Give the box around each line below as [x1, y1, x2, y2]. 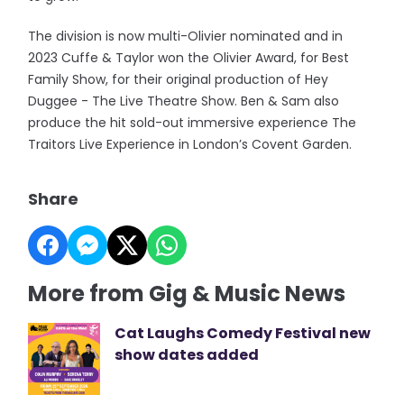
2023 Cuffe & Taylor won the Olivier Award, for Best [28, 49, 350, 68]
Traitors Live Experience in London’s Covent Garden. [28, 135, 353, 154]
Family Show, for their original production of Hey [28, 70, 329, 89]
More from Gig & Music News [28, 279, 346, 309]
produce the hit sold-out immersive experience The [28, 114, 357, 133]
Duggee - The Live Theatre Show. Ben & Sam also [28, 92, 340, 111]
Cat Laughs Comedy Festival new [115, 323, 372, 344]
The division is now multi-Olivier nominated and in [28, 27, 344, 46]
